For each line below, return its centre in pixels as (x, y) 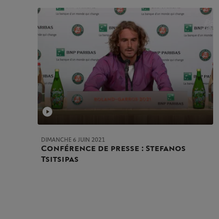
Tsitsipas (60, 159)
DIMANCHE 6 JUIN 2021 (73, 140)
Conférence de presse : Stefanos (113, 148)
